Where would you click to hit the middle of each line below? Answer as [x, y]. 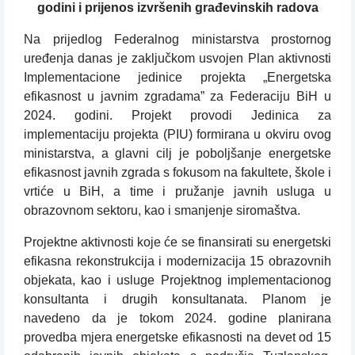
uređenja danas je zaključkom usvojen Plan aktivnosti [177, 59]
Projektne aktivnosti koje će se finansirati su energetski [177, 242]
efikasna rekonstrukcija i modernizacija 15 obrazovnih [177, 261]
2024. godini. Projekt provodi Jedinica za [177, 116]
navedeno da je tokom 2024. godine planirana [177, 319]
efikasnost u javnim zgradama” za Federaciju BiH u [177, 97]
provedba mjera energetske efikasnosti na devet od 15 [177, 338]
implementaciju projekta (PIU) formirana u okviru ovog [177, 135]
